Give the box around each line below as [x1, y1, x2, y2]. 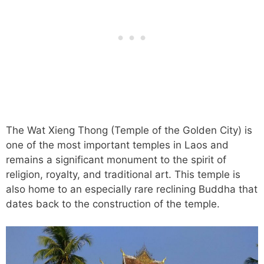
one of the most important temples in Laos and [6, 138, 229, 151]
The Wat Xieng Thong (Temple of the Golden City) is [6, 124, 252, 136]
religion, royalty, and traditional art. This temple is [6, 168, 240, 180]
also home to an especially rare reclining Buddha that [6, 183, 258, 195]
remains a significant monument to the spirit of [6, 153, 226, 166]
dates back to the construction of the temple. [6, 197, 220, 210]
